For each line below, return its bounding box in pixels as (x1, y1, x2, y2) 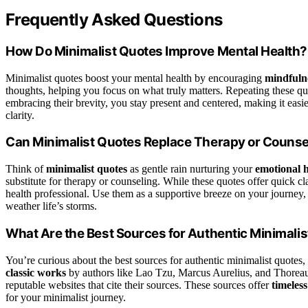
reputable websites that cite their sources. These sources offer (5, 278, 272, 291)
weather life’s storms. (5, 200, 97, 212)
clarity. (5, 109, 34, 121)
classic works (5, 266, 66, 278)
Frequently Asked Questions (5, 10, 223, 30)
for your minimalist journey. (5, 291, 126, 303)
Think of (5, 163, 46, 175)
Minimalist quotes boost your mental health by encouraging (5, 71, 265, 84)
